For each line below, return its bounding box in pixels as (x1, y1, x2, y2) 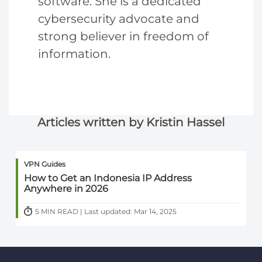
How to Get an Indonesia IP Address (24, 173, 192, 184)
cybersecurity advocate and (38, 12, 199, 26)
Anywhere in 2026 (24, 183, 109, 195)
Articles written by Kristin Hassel (37, 115, 225, 129)
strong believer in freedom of (38, 29, 209, 43)
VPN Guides (24, 160, 66, 169)
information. (38, 47, 111, 61)
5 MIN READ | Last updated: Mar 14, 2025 (35, 207, 177, 216)
